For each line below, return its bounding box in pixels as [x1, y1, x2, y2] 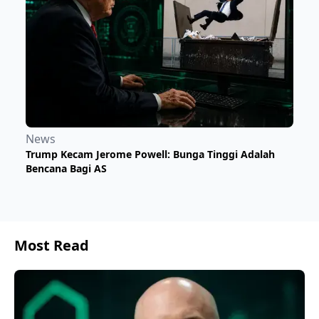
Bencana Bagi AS [26, 162, 107, 176]
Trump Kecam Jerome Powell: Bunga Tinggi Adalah [26, 147, 275, 162]
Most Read [14, 236, 89, 256]
